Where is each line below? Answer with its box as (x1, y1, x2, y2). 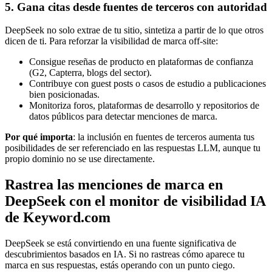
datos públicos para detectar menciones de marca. (29, 111, 217, 122)
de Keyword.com (5, 209, 110, 226)
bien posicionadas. (29, 89, 100, 100)
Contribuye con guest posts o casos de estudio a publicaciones (29, 78, 266, 89)
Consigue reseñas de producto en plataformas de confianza (29, 56, 253, 67)
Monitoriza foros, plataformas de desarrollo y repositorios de (29, 100, 259, 111)
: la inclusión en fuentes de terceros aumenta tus (73, 132, 254, 143)
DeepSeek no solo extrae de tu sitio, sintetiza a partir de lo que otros (5, 25, 263, 36)
